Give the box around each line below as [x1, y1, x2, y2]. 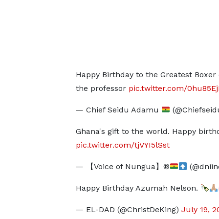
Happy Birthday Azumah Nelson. [75, 183, 200, 193]
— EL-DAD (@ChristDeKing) [75, 205, 181, 214]
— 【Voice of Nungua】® [75, 162, 170, 171]
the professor [75, 84, 129, 93]
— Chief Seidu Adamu [75, 105, 161, 114]
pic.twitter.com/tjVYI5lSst [75, 140, 170, 150]
